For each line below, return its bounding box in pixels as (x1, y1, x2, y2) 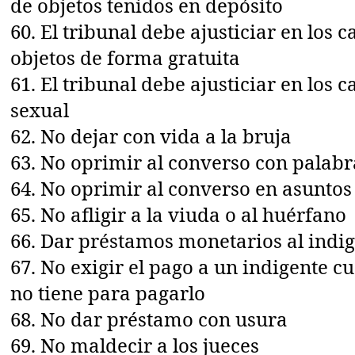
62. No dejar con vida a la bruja (10, 122, 292, 149)
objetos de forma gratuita (10, 44, 241, 71)
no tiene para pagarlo (10, 279, 206, 306)
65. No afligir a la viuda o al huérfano (10, 200, 347, 227)
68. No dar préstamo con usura (10, 305, 288, 332)
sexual (10, 96, 70, 123)
